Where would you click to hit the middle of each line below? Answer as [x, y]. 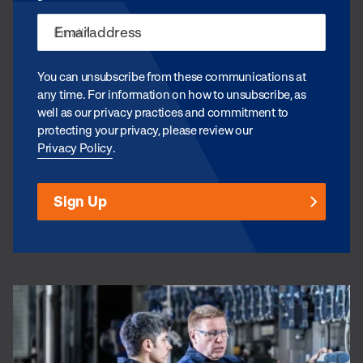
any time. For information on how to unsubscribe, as [172, 94]
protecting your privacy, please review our [145, 129]
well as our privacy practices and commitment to [163, 111]
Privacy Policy [75, 147]
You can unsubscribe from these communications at [172, 76]
